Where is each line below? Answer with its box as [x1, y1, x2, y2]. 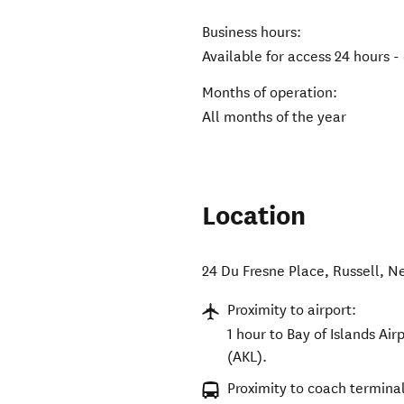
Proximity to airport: [227, 301, 357, 319]
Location [202, 199, 307, 234]
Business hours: [202, 23, 302, 41]
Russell [333, 262, 381, 280]
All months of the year [202, 108, 347, 126]
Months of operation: [202, 84, 338, 102]
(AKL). [227, 348, 268, 366]
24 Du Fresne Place [202, 262, 326, 280]
